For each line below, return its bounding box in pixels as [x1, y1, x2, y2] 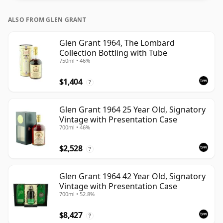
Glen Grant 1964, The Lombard [59, 37, 175, 49]
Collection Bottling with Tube [59, 47, 167, 59]
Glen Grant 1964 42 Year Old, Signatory [59, 171, 206, 182]
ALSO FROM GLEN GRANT [8, 15, 86, 24]
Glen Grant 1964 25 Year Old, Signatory [59, 104, 206, 115]
